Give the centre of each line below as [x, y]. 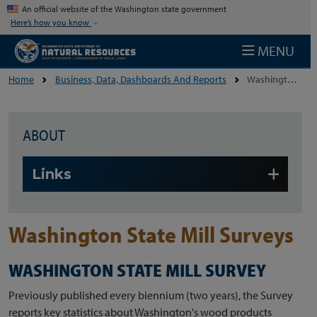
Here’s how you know [51, 22]
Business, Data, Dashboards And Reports [141, 79]
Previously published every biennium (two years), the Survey [151, 295]
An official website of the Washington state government [124, 8]
